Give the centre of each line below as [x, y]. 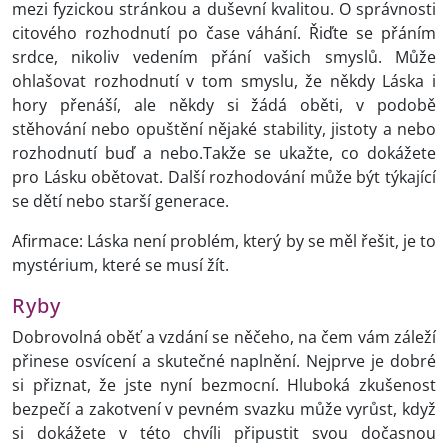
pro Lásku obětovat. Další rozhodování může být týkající [224, 177]
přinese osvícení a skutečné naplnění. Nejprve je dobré [224, 361]
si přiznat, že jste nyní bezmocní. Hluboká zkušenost [224, 385]
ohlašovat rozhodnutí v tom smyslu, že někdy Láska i [224, 81]
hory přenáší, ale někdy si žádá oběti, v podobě [224, 105]
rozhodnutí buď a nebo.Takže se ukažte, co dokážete [224, 153]
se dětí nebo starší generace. [124, 201]
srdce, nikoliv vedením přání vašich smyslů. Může [224, 57]
